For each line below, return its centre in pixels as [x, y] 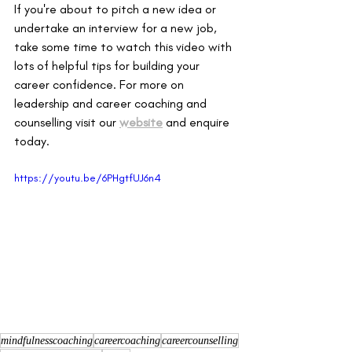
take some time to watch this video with [125, 47]
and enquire [199, 123]
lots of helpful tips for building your [108, 66]
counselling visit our [65, 123]
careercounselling [200, 341]
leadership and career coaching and [112, 104]
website [141, 123]
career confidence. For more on [101, 85]
